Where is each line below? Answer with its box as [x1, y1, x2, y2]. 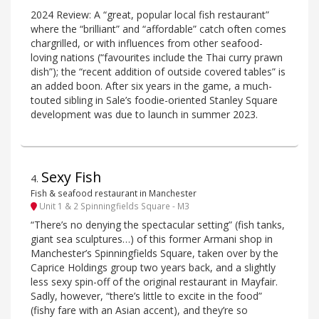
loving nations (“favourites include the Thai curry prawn [31, 50, 283, 64]
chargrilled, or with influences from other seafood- [31, 36, 263, 50]
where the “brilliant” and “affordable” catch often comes [31, 21, 286, 36]
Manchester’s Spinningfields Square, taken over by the [31, 246, 278, 261]
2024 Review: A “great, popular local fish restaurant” [31, 7, 269, 21]
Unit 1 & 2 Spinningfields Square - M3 [37, 200, 189, 212]
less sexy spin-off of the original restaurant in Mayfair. [31, 275, 278, 289]
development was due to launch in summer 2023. [31, 107, 258, 121]
